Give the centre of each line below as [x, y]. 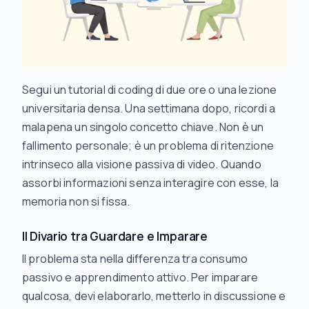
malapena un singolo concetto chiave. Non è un [143, 127]
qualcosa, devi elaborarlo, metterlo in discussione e [154, 296]
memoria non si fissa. [76, 201]
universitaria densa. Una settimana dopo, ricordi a [149, 108]
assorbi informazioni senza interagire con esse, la [151, 183]
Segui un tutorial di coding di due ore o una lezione [150, 90]
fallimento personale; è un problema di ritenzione [148, 146]
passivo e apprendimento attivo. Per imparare [140, 277]
